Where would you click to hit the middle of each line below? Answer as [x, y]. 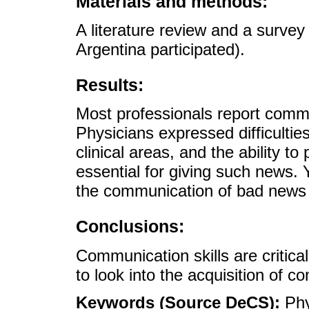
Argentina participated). [160, 49]
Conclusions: [130, 227]
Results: [110, 84]
